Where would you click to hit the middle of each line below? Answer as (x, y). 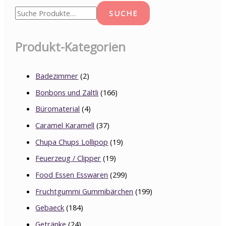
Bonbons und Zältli (67, 92)
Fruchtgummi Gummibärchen (84, 191)
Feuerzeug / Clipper (68, 158)
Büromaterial (58, 109)
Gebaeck (50, 208)
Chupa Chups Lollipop (72, 142)
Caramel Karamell (65, 125)
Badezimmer (57, 76)
